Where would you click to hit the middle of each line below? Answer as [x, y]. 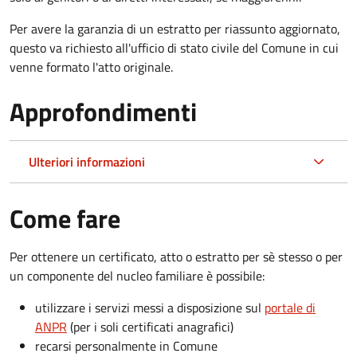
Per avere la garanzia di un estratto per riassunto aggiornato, [175, 28]
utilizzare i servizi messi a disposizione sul [150, 307]
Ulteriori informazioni [87, 161]
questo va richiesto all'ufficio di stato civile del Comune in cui [174, 47]
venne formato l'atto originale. [91, 67]
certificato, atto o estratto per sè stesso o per [221, 256]
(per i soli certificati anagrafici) [150, 326]
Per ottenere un [54, 256]
